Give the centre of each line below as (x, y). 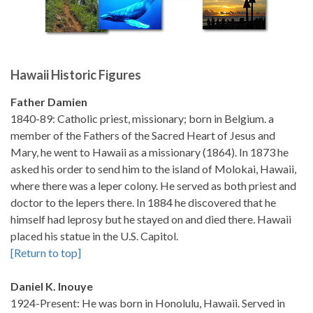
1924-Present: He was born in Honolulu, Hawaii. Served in (148, 303)
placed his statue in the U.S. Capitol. (94, 236)
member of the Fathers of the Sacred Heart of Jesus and (143, 135)
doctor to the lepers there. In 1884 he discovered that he (143, 202)
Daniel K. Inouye (52, 286)
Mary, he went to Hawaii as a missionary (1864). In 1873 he (150, 152)
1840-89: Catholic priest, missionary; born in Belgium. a (142, 118)
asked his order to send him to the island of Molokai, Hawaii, (153, 169)
